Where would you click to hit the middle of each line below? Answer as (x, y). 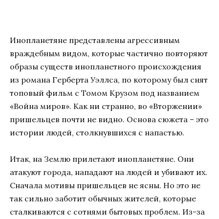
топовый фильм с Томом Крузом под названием (105, 93)
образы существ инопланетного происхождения (106, 67)
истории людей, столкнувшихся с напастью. (97, 133)
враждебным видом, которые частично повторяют (109, 54)
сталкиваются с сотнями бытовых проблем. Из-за (107, 212)
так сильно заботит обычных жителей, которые (103, 199)
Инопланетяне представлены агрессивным (95, 40)
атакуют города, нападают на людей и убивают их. (109, 172)
